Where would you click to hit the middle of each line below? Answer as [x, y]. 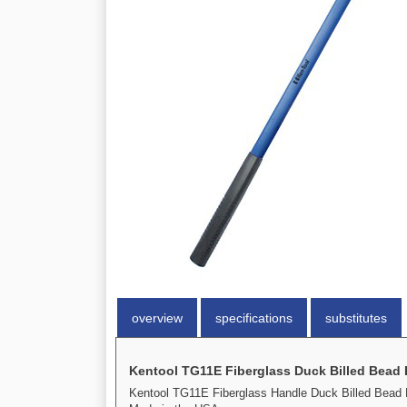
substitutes [356, 318]
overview [157, 318]
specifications [254, 318]
